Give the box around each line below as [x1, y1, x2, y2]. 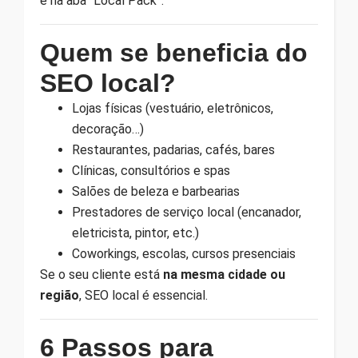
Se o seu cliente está [40, 266, 163, 282]
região [40, 287, 79, 303]
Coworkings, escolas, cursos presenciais [72, 245, 296, 261]
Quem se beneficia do [40, 38, 308, 67]
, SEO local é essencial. [79, 287, 208, 303]
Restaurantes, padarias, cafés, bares [72, 141, 275, 157]
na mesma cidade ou [163, 266, 285, 282]
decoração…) [72, 121, 144, 137]
